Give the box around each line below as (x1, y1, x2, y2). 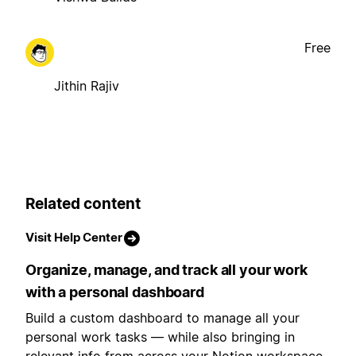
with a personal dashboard (25, 284, 204, 301)
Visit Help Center (25, 230, 122, 246)
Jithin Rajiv (54, 77, 119, 94)
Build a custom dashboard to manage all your (25, 310, 300, 327)
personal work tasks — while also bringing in (25, 329, 295, 346)
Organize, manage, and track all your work (25, 261, 308, 279)
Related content (25, 194, 141, 213)
